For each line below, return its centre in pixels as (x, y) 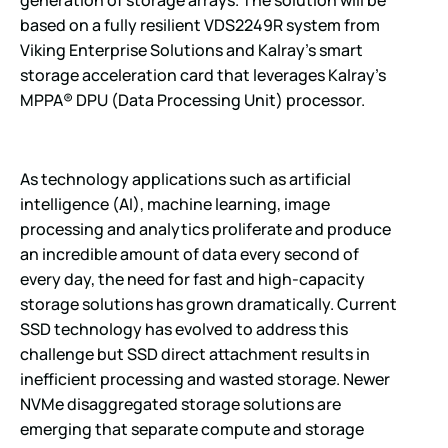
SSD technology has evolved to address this (184, 329)
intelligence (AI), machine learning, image (175, 204)
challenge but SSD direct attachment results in (195, 354)
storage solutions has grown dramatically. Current (208, 304)
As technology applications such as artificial (185, 179)
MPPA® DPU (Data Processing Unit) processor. (192, 100)
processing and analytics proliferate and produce (205, 229)
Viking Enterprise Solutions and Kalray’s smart (191, 50)
